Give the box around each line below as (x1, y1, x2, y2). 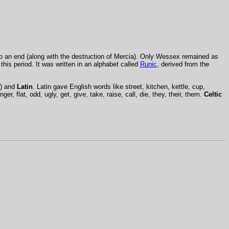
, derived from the (156, 60, 209, 68)
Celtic (203, 90, 222, 98)
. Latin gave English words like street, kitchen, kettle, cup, (32, 82, 205, 90)
